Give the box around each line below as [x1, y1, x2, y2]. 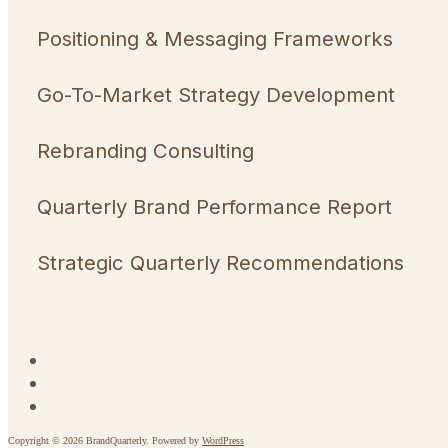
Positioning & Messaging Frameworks [36, 25, 393, 51]
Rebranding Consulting [36, 137, 254, 163]
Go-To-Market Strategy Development [36, 81, 395, 107]
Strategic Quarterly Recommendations [36, 249, 404, 275]
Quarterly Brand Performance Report [36, 193, 392, 219]
